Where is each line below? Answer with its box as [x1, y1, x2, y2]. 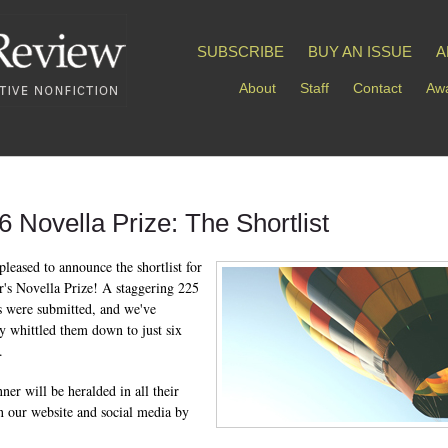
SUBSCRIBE [197, 43, 284, 60]
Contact [353, 80, 402, 96]
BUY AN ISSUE [308, 43, 412, 60]
